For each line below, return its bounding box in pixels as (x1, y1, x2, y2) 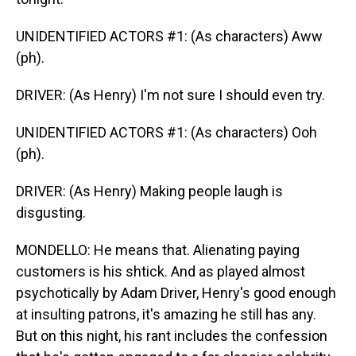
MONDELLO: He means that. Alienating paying (16, 242, 300, 258)
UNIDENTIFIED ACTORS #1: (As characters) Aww (16, 28, 323, 44)
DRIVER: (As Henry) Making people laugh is (16, 183, 283, 199)
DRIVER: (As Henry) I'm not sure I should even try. (16, 87, 325, 103)
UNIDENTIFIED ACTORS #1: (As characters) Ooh (16, 124, 317, 141)
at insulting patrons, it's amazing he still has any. (16, 306, 316, 323)
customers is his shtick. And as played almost (16, 263, 305, 280)
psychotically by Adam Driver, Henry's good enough (16, 284, 336, 301)
